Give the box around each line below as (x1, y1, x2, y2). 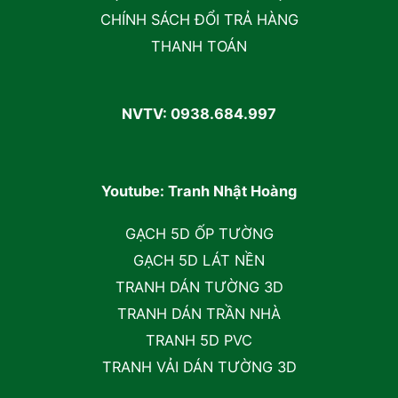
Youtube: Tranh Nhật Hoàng (101, 181, 297, 200)
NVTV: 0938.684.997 (122, 105, 276, 123)
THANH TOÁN (151, 37, 247, 56)
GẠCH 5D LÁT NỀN (133, 251, 265, 269)
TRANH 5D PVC (146, 331, 252, 349)
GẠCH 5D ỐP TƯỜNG (124, 225, 274, 243)
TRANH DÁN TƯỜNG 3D (115, 278, 283, 296)
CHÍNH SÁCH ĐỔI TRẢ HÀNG (99, 11, 298, 29)
